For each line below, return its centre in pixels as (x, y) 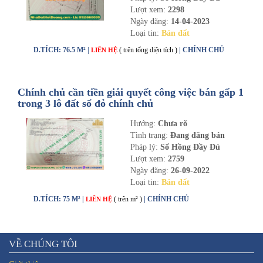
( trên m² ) (128, 199)
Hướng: (144, 124)
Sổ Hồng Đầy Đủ (189, 147)
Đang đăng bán (197, 135)
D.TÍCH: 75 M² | (60, 199)
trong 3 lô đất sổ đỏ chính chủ (85, 103)
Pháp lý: (144, 147)
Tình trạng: (150, 135)
